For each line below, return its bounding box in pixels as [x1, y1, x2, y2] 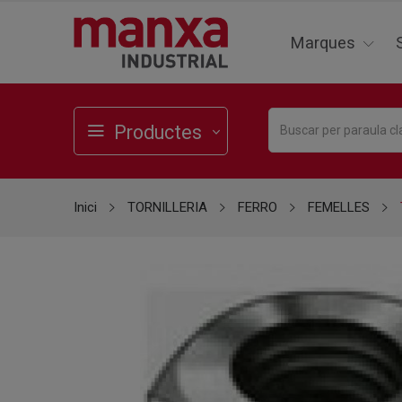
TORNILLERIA [127, 199, 207, 216]
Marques [290, 33, 355, 53]
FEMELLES [308, 199, 370, 216]
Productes [114, 121, 202, 144]
